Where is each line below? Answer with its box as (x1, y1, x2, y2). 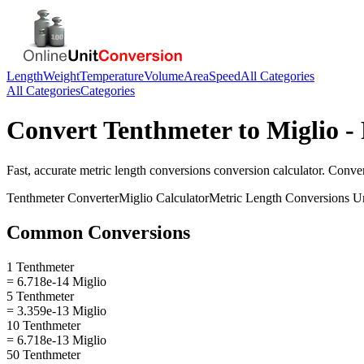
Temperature (80, 69, 144, 83)
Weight (43, 69, 80, 83)
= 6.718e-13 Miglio (6, 332, 106, 347)
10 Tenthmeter (6, 318, 80, 332)
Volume (144, 69, 184, 83)
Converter (64, 190, 119, 205)
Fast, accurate (6, 162, 80, 177)
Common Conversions (6, 221, 190, 243)
